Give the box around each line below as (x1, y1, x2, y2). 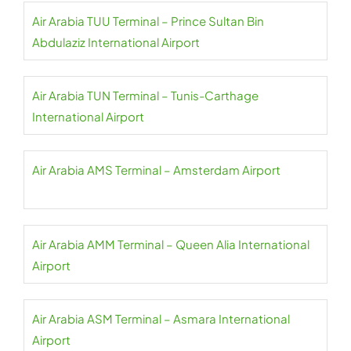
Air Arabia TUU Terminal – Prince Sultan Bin (32, 13, 264, 28)
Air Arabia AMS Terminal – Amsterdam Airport (32, 162, 280, 177)
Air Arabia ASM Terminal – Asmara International (32, 311, 290, 326)
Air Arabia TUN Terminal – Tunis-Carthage (32, 88, 259, 103)
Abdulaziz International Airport (32, 34, 200, 49)
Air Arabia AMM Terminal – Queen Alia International (32, 237, 309, 251)
